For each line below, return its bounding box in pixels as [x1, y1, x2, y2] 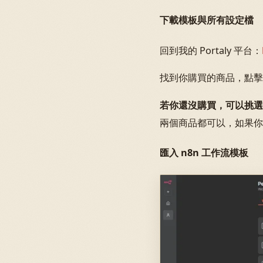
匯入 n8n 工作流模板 [160, 146, 248, 160]
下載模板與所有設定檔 [160, 14, 254, 27]
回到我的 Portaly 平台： [160, 44, 262, 57]
